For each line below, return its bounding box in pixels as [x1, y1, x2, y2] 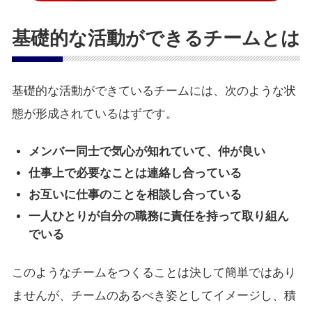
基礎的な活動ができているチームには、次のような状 [11, 84, 296, 98]
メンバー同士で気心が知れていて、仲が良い [29, 145, 266, 159]
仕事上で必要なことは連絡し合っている [29, 166, 242, 180]
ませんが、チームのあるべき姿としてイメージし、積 [11, 289, 296, 303]
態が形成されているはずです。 [11, 107, 178, 121]
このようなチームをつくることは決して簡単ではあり [11, 266, 296, 280]
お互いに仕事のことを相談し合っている [29, 188, 242, 202]
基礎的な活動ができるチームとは [11, 27, 300, 49]
